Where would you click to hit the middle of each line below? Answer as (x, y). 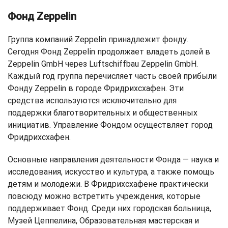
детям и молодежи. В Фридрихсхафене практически (108, 184)
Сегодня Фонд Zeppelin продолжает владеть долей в (109, 52)
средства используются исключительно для (92, 101)
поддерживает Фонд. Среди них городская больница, (109, 208)
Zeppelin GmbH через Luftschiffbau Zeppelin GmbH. (103, 64)
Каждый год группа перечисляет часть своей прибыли (112, 76)
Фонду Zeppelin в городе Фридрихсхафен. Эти (96, 88)
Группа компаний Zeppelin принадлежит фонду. (98, 39)
